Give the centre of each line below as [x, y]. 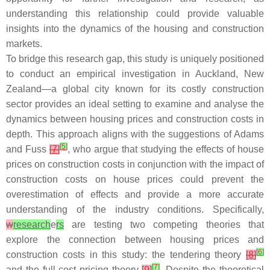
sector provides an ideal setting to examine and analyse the [135, 104]
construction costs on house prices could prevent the [135, 179]
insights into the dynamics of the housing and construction [135, 29]
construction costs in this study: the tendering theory [126, 255]
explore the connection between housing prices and [135, 240]
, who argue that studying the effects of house [166, 149]
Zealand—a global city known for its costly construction [135, 89]
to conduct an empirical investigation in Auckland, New [135, 74]
